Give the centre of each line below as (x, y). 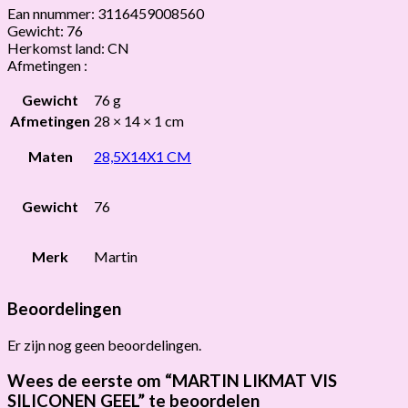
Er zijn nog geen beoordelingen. (104, 345)
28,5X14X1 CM (143, 156)
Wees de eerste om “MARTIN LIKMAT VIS (172, 380)
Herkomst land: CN (68, 47)
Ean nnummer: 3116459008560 (106, 13)
